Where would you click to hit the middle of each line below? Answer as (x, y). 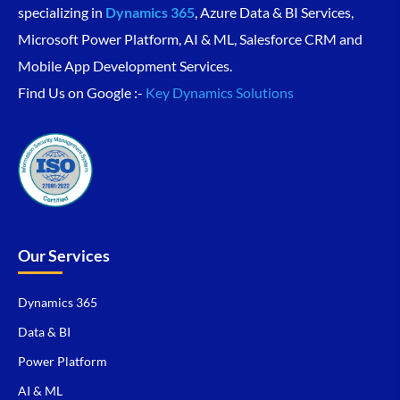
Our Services (64, 256)
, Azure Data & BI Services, (274, 12)
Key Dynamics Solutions (220, 93)
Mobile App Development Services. (125, 66)
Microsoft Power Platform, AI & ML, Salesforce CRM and (190, 39)
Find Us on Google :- (82, 93)
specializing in (62, 12)
